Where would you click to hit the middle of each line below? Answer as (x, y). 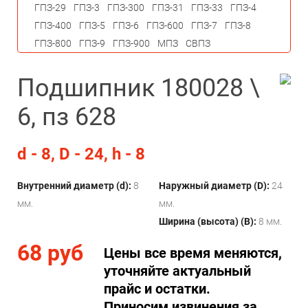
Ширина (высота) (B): (208, 221)
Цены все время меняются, (193, 253)
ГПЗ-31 (168, 8)
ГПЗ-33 (207, 8)
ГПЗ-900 (131, 43)
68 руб (50, 253)
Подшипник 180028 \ (139, 88)
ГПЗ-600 (165, 25)
